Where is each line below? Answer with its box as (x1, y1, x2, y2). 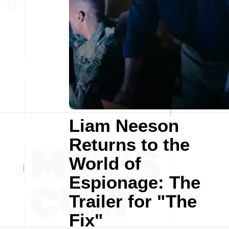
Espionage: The (69, 172, 200, 192)
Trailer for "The (69, 191, 197, 211)
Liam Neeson (69, 116, 179, 135)
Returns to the (69, 134, 190, 154)
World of (69, 153, 141, 173)
